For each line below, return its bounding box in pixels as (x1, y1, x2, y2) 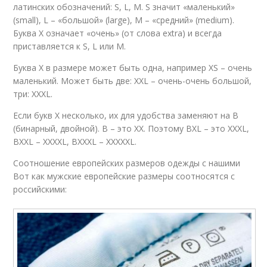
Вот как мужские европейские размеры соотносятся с (13, 170, 235, 182)
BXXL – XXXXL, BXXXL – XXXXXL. (13, 136, 137, 147)
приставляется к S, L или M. (13, 41, 126, 52)
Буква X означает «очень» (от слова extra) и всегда (13, 27, 222, 39)
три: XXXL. (13, 88, 53, 100)
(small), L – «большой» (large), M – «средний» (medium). (13, 14, 235, 26)
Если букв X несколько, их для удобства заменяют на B (13, 110, 239, 121)
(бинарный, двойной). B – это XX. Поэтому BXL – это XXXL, (13, 123, 250, 134)
